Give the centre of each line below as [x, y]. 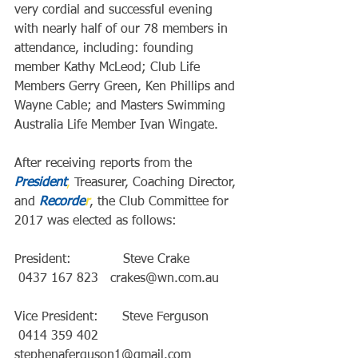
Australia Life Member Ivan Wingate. [116, 125]
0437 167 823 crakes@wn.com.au [117, 279]
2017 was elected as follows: [95, 221]
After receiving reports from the [105, 164]
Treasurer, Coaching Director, [155, 183]
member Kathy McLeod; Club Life [109, 68]
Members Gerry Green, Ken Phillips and [127, 87]
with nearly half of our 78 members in [123, 30]
